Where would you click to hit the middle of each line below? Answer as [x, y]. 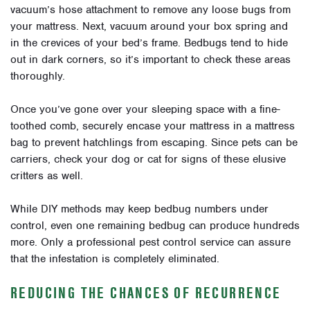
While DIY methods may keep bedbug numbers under [139, 209]
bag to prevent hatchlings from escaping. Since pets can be [154, 142]
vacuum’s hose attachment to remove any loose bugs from [151, 9]
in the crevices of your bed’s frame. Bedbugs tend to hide [149, 43]
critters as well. [47, 175]
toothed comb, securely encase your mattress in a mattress [153, 126]
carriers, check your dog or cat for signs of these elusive [148, 159]
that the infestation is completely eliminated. [115, 258]
